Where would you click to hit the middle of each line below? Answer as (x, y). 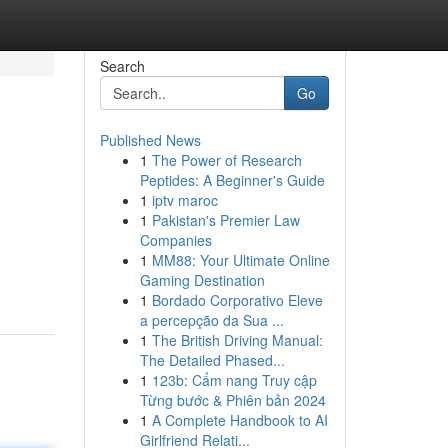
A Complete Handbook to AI (239, 420)
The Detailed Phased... (212, 360)
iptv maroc (184, 200)
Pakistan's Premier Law (225, 220)
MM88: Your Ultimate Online (240, 260)
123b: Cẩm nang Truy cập (234, 380)
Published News (150, 140)
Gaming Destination (202, 280)
